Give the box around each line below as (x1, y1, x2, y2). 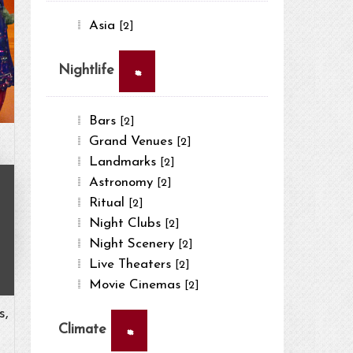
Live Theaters (89, 257, 176, 271)
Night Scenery (89, 236, 179, 251)
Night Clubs (89, 216, 165, 230)
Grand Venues (89, 134, 177, 148)
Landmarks (89, 154, 161, 169)
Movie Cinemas (89, 277, 185, 292)
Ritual (89, 195, 129, 210)
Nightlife (58, 62, 120, 78)
